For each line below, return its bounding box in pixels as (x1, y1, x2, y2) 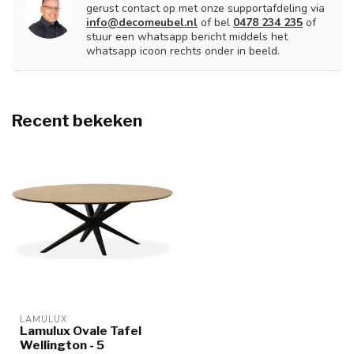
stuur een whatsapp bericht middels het (86, 28, 288, 44)
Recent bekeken (12, 110, 142, 130)
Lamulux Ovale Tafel (20, 322, 141, 338)
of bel (198, 14, 233, 30)
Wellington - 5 (20, 337, 104, 352)
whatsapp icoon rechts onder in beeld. (86, 43, 280, 58)
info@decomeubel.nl (86, 14, 198, 30)
